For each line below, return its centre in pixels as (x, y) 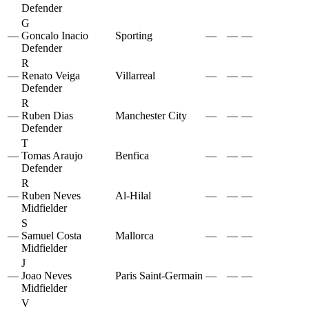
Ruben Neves (51, 196)
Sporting (134, 36)
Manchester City (151, 116)
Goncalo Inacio (55, 36)
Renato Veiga (51, 76)
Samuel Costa (51, 236)
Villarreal (135, 76)
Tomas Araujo (52, 156)
